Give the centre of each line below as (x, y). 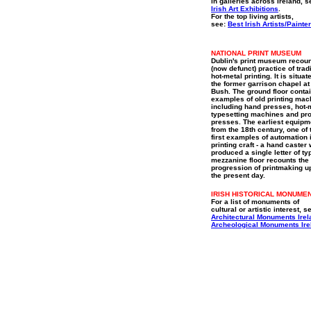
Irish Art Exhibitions (245, 9)
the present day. (238, 175)
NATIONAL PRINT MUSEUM (256, 53)
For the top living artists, (252, 16)
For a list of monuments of (255, 202)
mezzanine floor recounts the (260, 160)
